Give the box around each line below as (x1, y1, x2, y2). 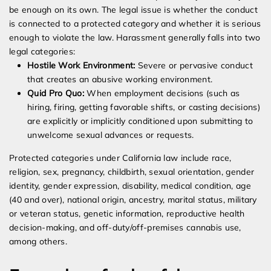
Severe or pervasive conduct (135, 60, 253, 71)
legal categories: (9, 46, 76, 57)
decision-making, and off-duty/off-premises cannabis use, (9, 222, 241, 233)
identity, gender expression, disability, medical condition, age (9, 180, 251, 192)
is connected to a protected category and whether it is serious (9, 18, 261, 30)
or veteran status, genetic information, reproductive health (9, 208, 245, 220)
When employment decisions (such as (83, 88, 240, 99)
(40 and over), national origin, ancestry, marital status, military (9, 194, 257, 206)
